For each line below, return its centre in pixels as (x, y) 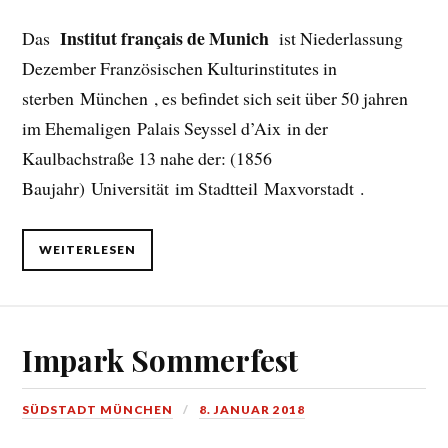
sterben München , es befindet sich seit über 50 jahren (215, 97)
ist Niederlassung (338, 37)
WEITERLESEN (88, 250)
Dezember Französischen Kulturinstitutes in (180, 67)
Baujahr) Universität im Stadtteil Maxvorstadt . (193, 187)
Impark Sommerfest (160, 359)
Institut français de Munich (167, 37)
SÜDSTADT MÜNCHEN (98, 409)
